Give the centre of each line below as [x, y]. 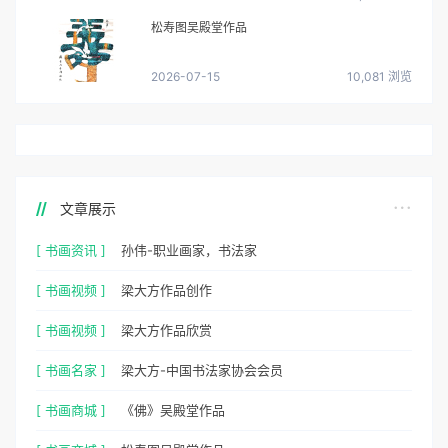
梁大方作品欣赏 [166, 330]
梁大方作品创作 [166, 290]
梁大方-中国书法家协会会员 [202, 370]
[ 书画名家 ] [71, 370]
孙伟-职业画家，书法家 [189, 250]
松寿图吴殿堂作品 [199, 28]
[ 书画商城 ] [71, 410]
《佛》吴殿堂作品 [173, 410]
